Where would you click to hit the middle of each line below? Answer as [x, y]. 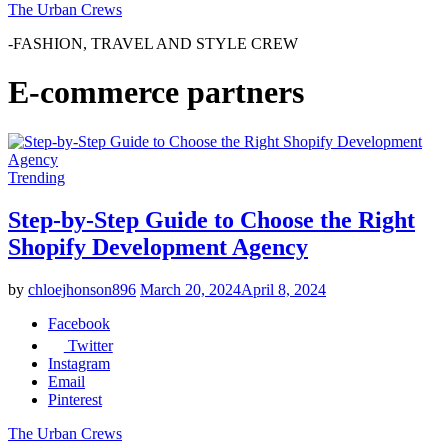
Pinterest [75, 399]
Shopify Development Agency [158, 246]
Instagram [79, 363]
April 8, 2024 [283, 289]
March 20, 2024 [190, 289]
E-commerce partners [156, 92]
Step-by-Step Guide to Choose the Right [211, 219]
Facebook [79, 323]
